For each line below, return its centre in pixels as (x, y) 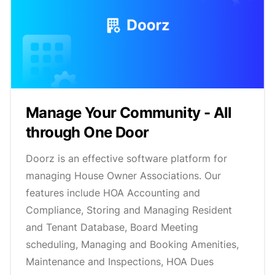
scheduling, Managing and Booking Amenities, (132, 245)
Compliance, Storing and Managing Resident (129, 210)
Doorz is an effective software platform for (126, 159)
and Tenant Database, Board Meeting (112, 227)
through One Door (87, 133)
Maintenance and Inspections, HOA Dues (120, 262)
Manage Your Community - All (129, 113)
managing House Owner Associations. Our (123, 176)
